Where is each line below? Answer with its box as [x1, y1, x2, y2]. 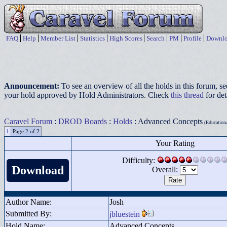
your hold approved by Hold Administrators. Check [4, 91, 171, 99]
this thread [171, 91, 204, 99]
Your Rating [155, 139, 195, 147]
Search [146, 34, 165, 42]
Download [12, 164, 64, 177]
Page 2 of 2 [13, 128, 40, 134]
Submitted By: [6, 209, 52, 218]
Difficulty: [122, 156, 157, 165]
